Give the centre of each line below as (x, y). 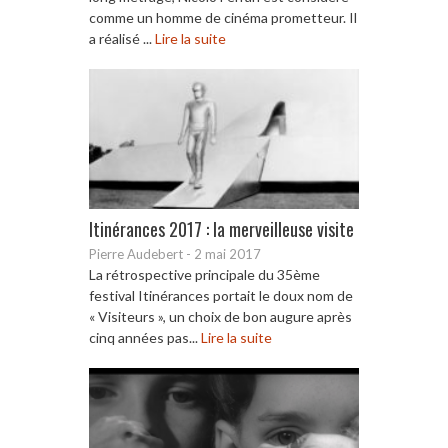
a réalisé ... (122, 38)
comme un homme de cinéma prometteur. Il (223, 17)
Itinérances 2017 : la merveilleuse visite (221, 228)
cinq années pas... (145, 337)
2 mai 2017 (227, 253)
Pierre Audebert (136, 253)
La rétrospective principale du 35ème (204, 274)
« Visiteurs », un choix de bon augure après (220, 316)
